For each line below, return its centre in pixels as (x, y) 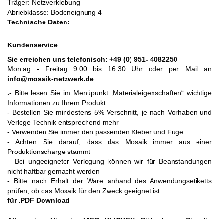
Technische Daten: (39, 22)
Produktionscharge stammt (49, 152)
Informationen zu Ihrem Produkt (56, 103)
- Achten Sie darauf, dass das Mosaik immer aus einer (109, 142)
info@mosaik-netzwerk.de (51, 79)
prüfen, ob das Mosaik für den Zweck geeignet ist (84, 191)
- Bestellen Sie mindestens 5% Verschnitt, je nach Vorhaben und (109, 112)
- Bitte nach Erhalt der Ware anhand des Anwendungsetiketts (109, 181)
